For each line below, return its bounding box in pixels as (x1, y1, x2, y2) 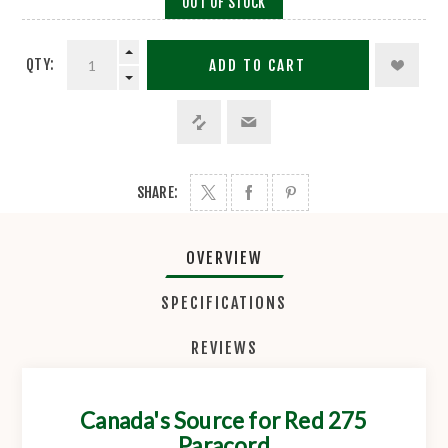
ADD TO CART (209, 55, 307, 75)
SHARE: (136, 183, 179, 203)
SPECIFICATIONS (161, 293, 287, 314)
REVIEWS (190, 338, 258, 359)
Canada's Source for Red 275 (80, 407, 368, 435)
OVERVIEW (185, 248, 263, 269)
